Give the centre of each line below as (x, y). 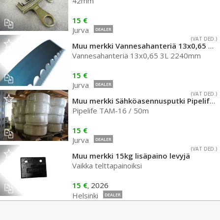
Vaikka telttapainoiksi (107, 165)
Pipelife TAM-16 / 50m (110, 110)
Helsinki (85, 195)
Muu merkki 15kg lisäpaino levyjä (131, 156)
